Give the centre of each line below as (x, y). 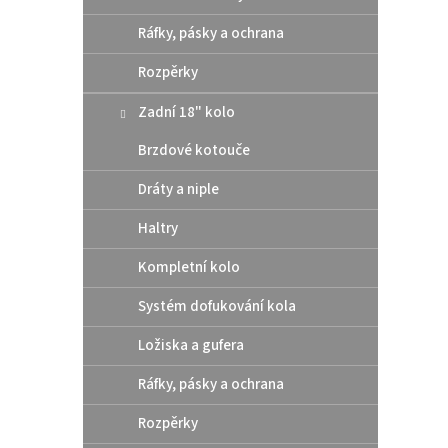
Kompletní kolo (189, 267)
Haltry (158, 228)
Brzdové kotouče (194, 150)
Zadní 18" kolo (186, 112)
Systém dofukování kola (217, 306)
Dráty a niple (178, 189)
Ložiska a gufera (191, 345)
